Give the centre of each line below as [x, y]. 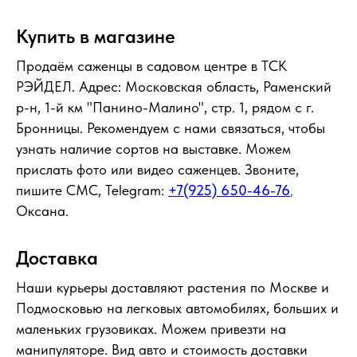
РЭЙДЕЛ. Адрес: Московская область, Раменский [174, 87]
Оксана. [42, 211]
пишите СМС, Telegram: [92, 190]
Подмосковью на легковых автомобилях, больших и [177, 308]
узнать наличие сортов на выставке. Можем [153, 149]
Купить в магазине [96, 37]
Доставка [57, 258]
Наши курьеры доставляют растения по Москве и [173, 288]
